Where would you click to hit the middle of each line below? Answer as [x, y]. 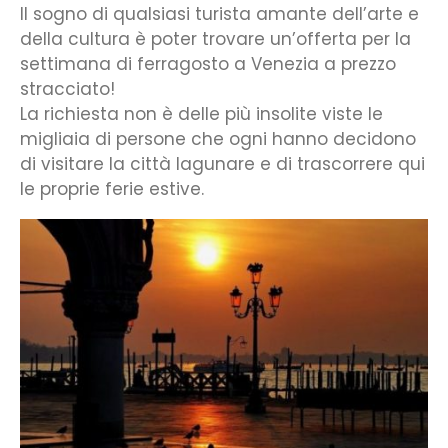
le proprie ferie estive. [112, 189]
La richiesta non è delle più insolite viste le [201, 114]
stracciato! [67, 89]
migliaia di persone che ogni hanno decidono [218, 139]
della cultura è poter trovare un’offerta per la [215, 39]
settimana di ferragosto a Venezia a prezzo [208, 64]
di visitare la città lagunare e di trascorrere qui [222, 164]
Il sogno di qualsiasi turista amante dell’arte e [219, 14]
